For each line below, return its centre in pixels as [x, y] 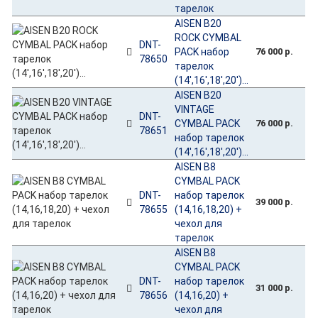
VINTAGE [195, 109]
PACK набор [202, 51]
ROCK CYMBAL [208, 37]
